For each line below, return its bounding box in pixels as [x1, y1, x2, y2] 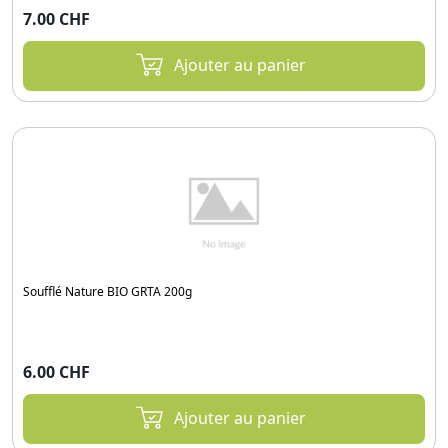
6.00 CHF [23, 360, 90, 383]
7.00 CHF [23, 8, 90, 31]
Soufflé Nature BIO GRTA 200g [23, 282, 192, 300]
